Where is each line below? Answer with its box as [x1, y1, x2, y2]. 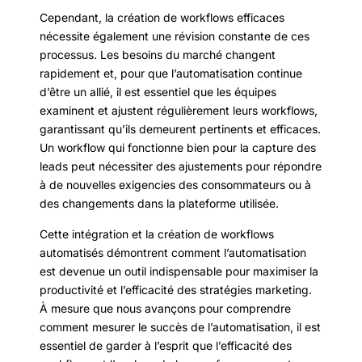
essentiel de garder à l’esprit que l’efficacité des [40, 338, 292, 352]
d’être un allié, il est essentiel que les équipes [40, 85, 276, 99]
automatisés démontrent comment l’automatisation [40, 245, 306, 259]
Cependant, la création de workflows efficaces [40, 11, 284, 25]
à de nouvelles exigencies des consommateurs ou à [40, 178, 311, 192]
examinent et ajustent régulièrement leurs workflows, [40, 103, 318, 118]
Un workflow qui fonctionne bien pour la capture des [40, 141, 316, 155]
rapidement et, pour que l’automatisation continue [40, 66, 302, 81]
